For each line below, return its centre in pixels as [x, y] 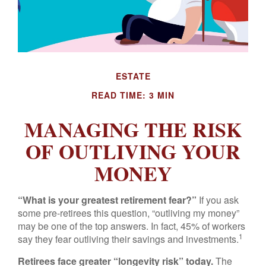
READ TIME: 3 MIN [133, 95]
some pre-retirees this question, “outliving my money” [129, 213]
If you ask [218, 200]
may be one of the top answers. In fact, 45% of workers [132, 226]
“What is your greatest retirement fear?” [107, 200]
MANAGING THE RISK [133, 129]
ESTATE [133, 76]
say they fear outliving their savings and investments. [128, 239]
